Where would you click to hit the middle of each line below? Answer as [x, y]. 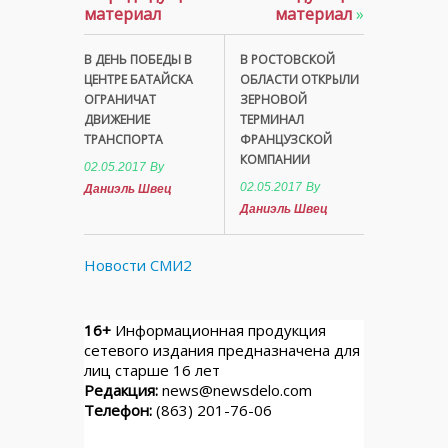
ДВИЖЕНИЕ [117, 119]
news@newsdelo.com [237, 390]
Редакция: [121, 390]
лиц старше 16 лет [152, 370]
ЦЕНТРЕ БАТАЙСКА [138, 79]
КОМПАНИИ [275, 159]
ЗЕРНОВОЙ [273, 99]
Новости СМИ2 [138, 265]
